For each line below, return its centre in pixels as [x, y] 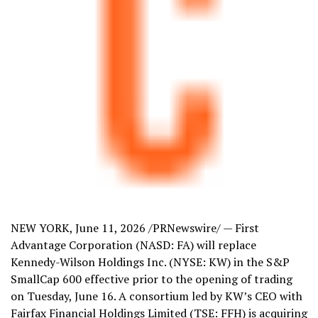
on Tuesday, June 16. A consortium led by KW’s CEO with [157, 296]
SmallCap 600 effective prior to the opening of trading [152, 279]
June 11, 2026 [110, 228]
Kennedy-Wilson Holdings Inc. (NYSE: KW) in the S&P [150, 262]
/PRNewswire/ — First [202, 228]
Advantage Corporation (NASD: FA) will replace [133, 245]
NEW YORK [40, 228]
